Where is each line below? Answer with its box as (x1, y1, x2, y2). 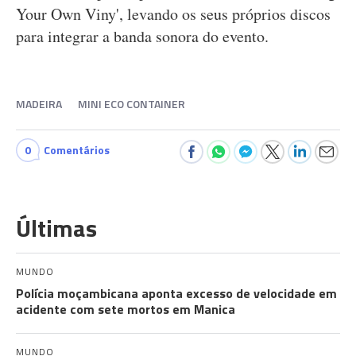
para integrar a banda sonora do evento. (16, 25, 269, 47)
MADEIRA (16, 95, 62, 112)
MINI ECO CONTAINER (78, 95, 185, 112)
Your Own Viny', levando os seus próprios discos (16, 3, 331, 25)
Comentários (44, 141, 110, 158)
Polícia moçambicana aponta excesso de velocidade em (16, 284, 337, 303)
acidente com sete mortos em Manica (16, 300, 235, 319)
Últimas (16, 210, 97, 246)
